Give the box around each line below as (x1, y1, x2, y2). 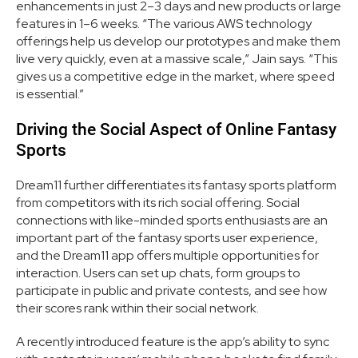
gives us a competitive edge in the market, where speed (16, 68, 335, 86)
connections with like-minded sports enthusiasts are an (16, 212, 328, 229)
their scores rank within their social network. (16, 300, 259, 317)
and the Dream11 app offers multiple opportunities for (16, 247, 319, 265)
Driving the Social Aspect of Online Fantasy (16, 120, 336, 140)
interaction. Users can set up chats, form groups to (16, 265, 300, 282)
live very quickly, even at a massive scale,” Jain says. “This (16, 50, 337, 68)
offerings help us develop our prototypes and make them (16, 33, 340, 50)
